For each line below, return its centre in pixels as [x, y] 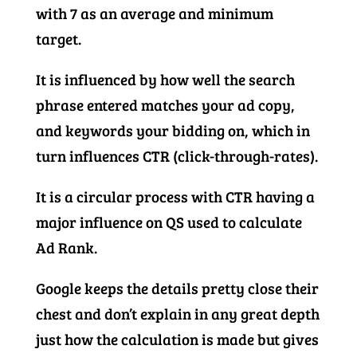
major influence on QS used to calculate [169, 222]
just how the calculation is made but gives [177, 339]
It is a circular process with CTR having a [175, 196]
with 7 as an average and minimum [154, 13]
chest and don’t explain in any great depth [177, 314]
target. [58, 39]
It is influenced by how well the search [165, 79]
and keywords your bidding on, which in [173, 130]
